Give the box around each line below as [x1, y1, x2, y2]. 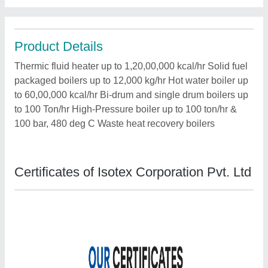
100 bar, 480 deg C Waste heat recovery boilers [14, 118, 215, 129]
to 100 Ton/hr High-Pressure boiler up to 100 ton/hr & [14, 104, 237, 114]
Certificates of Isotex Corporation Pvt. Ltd [14, 165, 251, 179]
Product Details [14, 39, 103, 54]
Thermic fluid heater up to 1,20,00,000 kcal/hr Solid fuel [14, 61, 248, 71]
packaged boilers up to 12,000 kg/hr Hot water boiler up [14, 75, 248, 86]
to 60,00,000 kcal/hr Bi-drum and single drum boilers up [14, 90, 248, 100]
